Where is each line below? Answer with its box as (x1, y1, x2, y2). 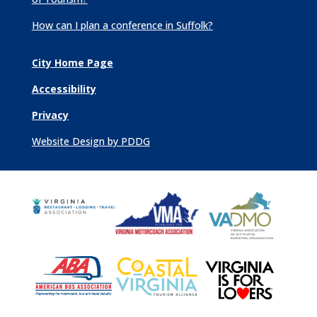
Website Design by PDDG (31, 134, 150, 149)
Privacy (31, 108, 69, 122)
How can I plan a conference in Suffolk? (31, 18, 213, 33)
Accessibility (31, 82, 96, 96)
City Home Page (31, 56, 113, 70)
